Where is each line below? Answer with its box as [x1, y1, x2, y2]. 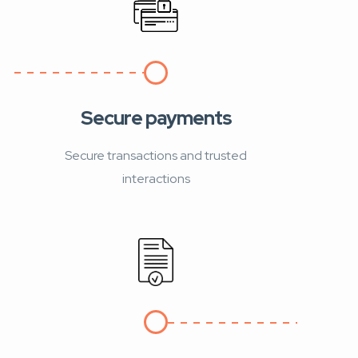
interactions [121, 169, 190, 187]
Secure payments [80, 105, 232, 130]
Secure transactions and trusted [65, 146, 247, 164]
